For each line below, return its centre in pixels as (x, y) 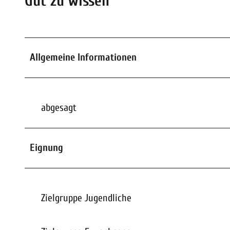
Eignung (46, 148)
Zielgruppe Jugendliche (86, 198)
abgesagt (59, 108)
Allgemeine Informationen (83, 57)
